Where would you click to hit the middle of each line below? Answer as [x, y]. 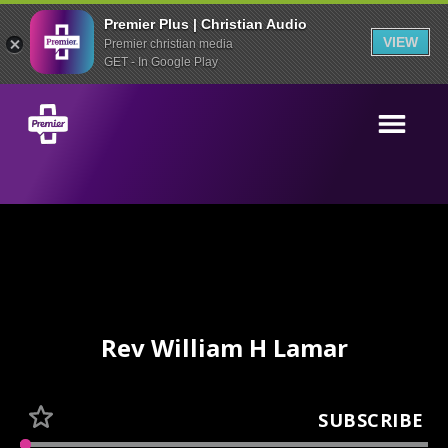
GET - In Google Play [161, 61]
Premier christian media [168, 43]
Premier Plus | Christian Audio [205, 23]
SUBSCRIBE [371, 419]
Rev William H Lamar [224, 347]
